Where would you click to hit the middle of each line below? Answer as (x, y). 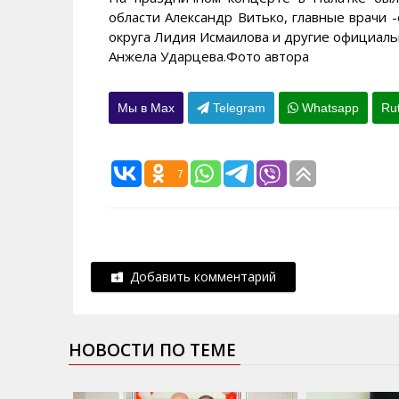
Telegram (237, 108)
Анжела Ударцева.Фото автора (209, 57)
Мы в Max (146, 108)
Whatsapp (329, 108)
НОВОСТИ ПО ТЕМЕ (152, 350)
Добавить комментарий (199, 277)
